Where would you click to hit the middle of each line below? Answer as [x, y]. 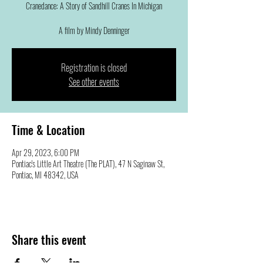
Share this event [49, 240]
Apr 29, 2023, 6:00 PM [45, 152]
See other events [94, 82]
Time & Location [48, 130]
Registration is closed [94, 68]
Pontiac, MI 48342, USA [45, 175]
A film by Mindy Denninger [94, 30]
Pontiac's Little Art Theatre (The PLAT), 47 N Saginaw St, [88, 163]
